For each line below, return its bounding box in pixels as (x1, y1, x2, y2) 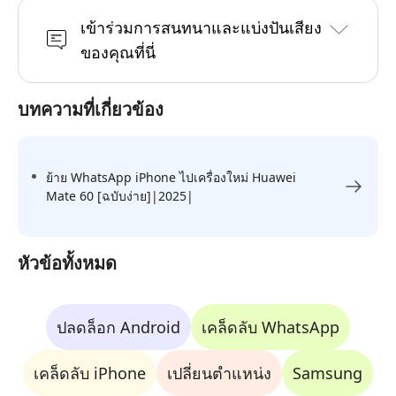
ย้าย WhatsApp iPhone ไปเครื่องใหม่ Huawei (46, 169, 296, 186)
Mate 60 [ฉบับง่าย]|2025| (46, 187, 194, 204)
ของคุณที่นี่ (80, 42, 156, 63)
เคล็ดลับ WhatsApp (202, 316, 339, 338)
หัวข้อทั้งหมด (18, 251, 117, 275)
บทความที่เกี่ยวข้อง (18, 97, 164, 121)
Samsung (293, 362, 362, 384)
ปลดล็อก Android (57, 316, 180, 338)
